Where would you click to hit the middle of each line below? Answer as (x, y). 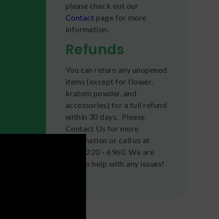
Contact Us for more (102, 128)
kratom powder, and (101, 93)
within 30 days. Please (105, 116)
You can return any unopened (116, 69)
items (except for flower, (109, 81)
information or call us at (108, 140)
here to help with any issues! (115, 163)
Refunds (95, 49)
